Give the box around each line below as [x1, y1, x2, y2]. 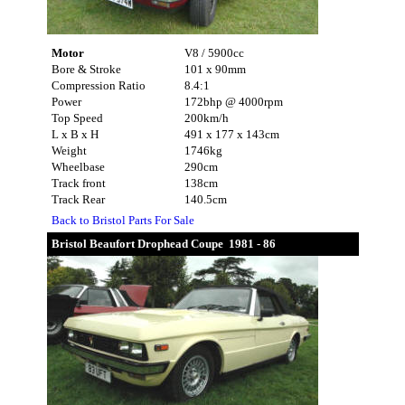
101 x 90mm [184, 61, 246, 76]
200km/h [184, 110, 229, 125]
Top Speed [51, 110, 103, 125]
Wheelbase [51, 159, 105, 174]
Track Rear [51, 192, 105, 206]
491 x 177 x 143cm [184, 127, 279, 141]
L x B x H [51, 127, 99, 141]
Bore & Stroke [51, 61, 121, 76]
